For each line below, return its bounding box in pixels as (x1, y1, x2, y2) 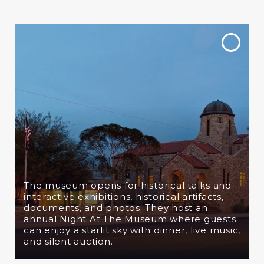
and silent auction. (24, 236, 113, 247)
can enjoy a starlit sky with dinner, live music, (24, 225, 240, 236)
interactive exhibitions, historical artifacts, (24, 191, 224, 202)
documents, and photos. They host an (24, 202, 208, 213)
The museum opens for (24, 180, 138, 191)
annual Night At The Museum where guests (24, 213, 236, 225)
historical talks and (140, 180, 232, 191)
